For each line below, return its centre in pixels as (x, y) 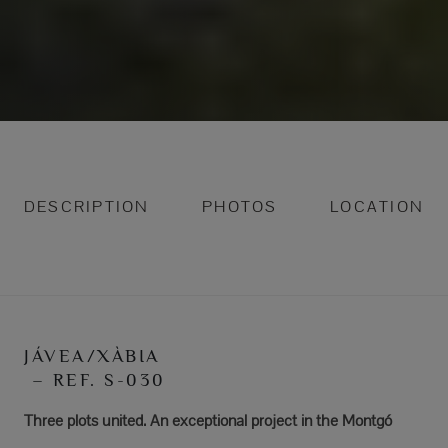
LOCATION (377, 206)
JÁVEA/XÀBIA (92, 355)
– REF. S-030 (95, 379)
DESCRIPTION (87, 206)
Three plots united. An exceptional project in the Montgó (208, 420)
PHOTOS (240, 206)
